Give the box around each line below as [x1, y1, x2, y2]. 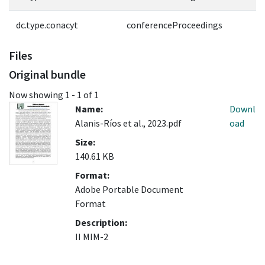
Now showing [9, 89, 65, 101]
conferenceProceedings [127, 18, 222, 31]
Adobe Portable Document [75, 183, 183, 196]
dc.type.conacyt [16, 18, 78, 31]
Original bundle [9, 66, 86, 82]
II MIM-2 [75, 231, 108, 243]
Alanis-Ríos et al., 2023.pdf [75, 117, 182, 130]
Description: [75, 216, 127, 229]
